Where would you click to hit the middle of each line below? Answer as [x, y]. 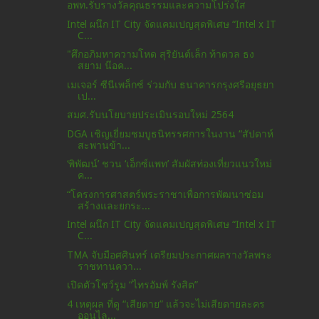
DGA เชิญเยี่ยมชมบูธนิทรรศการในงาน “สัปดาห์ [171, 134]
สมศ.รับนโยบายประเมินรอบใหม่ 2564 [151, 115]
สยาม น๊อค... [105, 66]
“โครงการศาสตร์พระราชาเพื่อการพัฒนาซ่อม [166, 194]
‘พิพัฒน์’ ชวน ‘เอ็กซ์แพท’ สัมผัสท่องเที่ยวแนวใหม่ [170, 164]
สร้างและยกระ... [114, 205]
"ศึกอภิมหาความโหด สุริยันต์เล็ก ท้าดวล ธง [161, 54]
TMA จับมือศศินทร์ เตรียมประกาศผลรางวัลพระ [170, 255]
